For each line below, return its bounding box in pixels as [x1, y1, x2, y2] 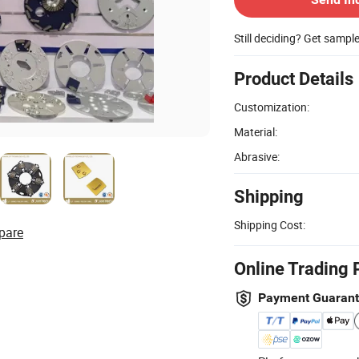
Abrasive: [234, 148, 280, 164]
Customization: [234, 99, 309, 115]
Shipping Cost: [234, 216, 305, 232]
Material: [234, 123, 277, 139]
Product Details [234, 68, 353, 89]
